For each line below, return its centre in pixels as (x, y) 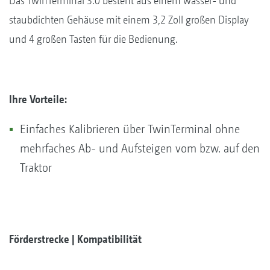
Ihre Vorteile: (38, 99)
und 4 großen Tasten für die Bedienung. (93, 39)
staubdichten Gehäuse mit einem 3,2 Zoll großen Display (129, 19)
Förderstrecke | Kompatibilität (75, 239)
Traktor (36, 168)
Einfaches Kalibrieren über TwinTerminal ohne (130, 129)
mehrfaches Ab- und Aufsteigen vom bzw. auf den (140, 148)
